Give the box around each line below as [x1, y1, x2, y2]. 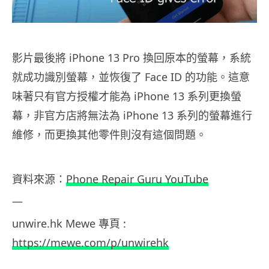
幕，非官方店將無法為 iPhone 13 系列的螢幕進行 [12, 107, 252, 122]
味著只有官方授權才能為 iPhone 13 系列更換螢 [12, 88, 241, 103]
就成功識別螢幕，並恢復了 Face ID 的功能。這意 [12, 69, 250, 84]
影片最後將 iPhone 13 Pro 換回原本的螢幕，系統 [12, 50, 251, 65]
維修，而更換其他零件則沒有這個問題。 [12, 127, 207, 142]
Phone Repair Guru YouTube [66, 171, 208, 186]
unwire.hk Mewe [12, 216, 98, 231]
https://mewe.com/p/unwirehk [12, 235, 169, 250]
